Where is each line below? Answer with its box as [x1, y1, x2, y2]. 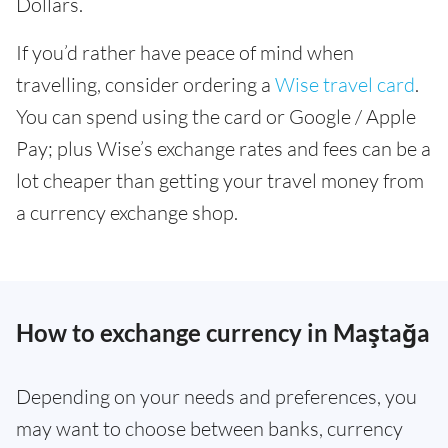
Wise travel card [275, 72, 415, 97]
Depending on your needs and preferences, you [16, 384, 417, 409]
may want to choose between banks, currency [16, 416, 403, 441]
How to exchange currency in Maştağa [16, 318, 430, 347]
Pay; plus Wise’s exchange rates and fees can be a [16, 136, 431, 161]
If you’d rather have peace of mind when [16, 40, 354, 65]
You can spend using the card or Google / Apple [16, 104, 416, 129]
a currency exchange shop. [16, 200, 238, 225]
